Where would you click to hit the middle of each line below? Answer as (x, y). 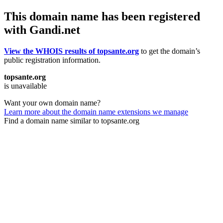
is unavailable (25, 86)
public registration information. (52, 60)
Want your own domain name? (52, 103)
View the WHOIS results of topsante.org (71, 51)
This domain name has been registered (102, 16)
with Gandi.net (42, 30)
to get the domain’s (169, 51)
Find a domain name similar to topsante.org (72, 120)
